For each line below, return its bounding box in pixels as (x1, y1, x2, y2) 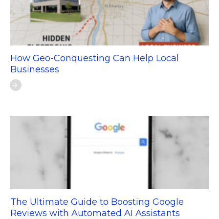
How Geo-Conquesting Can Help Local (10, 53, 179, 64)
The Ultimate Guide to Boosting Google (10, 197, 184, 207)
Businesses (10, 64, 59, 75)
